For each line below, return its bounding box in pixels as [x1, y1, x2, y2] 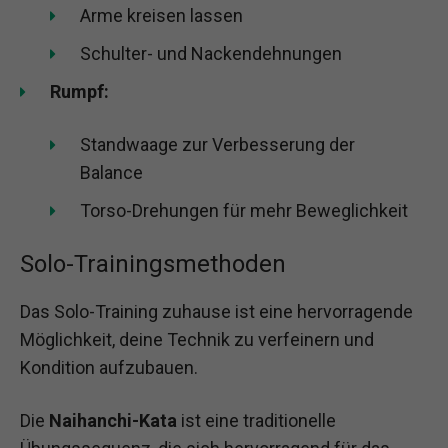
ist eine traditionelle [177, 410, 336, 432]
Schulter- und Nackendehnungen [80, 42, 342, 64]
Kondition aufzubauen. [20, 356, 198, 378]
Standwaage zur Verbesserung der [80, 133, 355, 155]
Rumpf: [50, 80, 109, 102]
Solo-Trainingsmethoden [20, 249, 286, 278]
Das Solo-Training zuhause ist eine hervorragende [20, 300, 413, 322]
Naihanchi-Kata [49, 410, 177, 432]
